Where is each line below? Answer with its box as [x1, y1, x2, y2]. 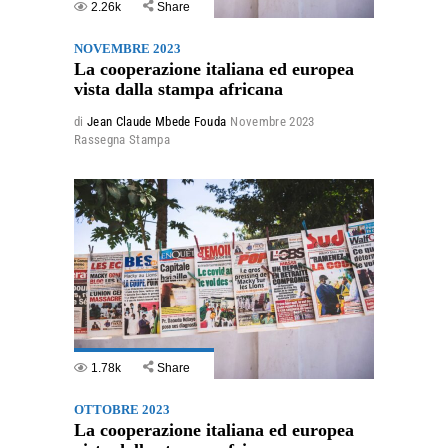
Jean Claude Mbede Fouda [86, 114, 227, 130]
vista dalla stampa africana [74, 79, 283, 100]
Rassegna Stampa [74, 132, 170, 148]
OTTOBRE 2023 [74, 402, 170, 418]
